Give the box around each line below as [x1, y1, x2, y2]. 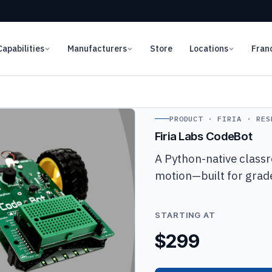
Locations [189, 42, 228, 54]
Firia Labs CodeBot [154, 129, 253, 143]
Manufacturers [67, 42, 127, 54]
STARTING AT [154, 209, 216, 220]
